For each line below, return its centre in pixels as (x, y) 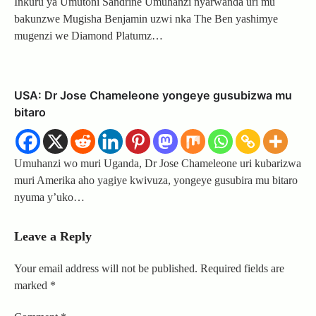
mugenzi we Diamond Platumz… (89, 35)
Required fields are (242, 268)
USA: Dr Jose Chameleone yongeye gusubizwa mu (153, 95)
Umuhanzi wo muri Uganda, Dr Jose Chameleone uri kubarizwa (158, 163)
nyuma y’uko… (49, 197)
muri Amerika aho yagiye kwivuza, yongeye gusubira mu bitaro (156, 180)
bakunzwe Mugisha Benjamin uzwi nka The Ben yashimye (146, 18)
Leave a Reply (53, 236)
